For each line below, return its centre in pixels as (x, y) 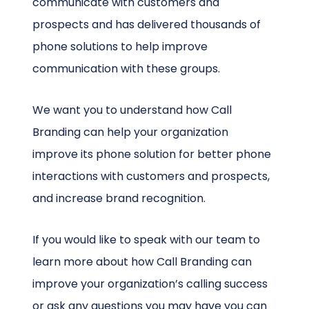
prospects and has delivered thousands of (147, 25)
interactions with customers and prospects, (151, 177)
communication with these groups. (127, 69)
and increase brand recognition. (119, 199)
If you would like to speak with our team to (147, 240)
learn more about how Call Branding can (142, 262)
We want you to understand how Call (132, 110)
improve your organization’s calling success (150, 284)
